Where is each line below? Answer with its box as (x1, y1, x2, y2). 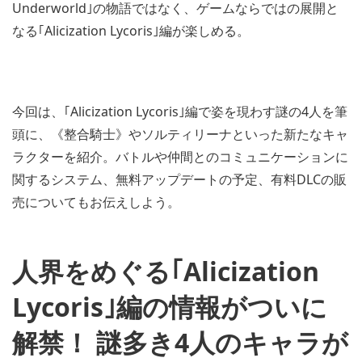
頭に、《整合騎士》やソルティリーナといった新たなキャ (12, 124, 348, 143)
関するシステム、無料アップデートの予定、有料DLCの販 (12, 170, 347, 188)
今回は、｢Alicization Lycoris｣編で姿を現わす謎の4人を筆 (12, 102, 347, 120)
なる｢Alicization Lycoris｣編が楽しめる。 (12, 21, 250, 40)
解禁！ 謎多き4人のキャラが (12, 324, 348, 360)
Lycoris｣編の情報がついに (12, 288, 327, 324)
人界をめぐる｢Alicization (12, 253, 319, 288)
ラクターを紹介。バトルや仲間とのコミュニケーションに (12, 147, 348, 166)
